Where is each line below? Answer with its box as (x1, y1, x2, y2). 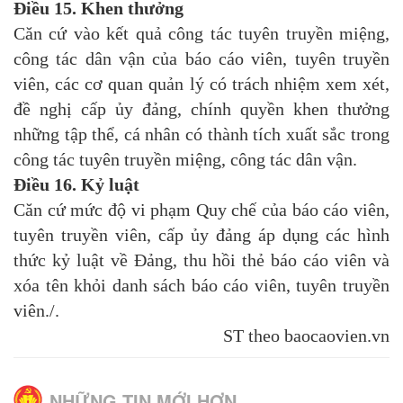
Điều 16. (13, 175, 76, 195)
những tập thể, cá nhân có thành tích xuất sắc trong (13, 124, 390, 145)
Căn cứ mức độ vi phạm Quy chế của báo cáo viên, (13, 200, 390, 220)
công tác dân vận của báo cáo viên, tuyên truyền (13, 49, 390, 69)
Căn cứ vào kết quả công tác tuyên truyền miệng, (13, 23, 390, 44)
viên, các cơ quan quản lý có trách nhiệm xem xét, (13, 74, 390, 94)
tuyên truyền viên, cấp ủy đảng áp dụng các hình (13, 225, 390, 246)
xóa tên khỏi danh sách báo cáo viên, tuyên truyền (13, 275, 390, 296)
